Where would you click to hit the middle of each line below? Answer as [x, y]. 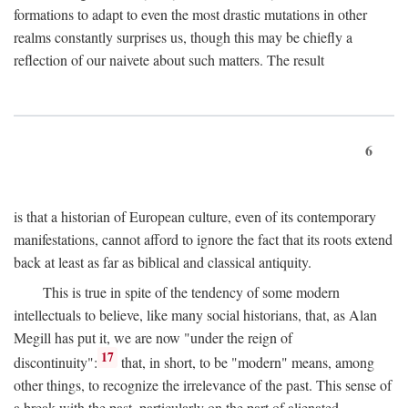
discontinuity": [56, 362]
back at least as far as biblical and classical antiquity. [163, 261]
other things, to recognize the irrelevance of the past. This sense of [203, 385]
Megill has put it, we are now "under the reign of [153, 337]
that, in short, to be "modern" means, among [246, 362]
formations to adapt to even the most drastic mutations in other [190, 14]
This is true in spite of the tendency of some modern [191, 291]
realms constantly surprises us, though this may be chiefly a [183, 36]
